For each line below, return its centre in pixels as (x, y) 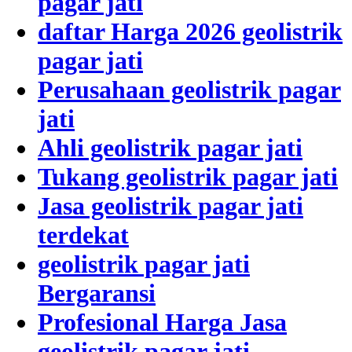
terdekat (83, 235)
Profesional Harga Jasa (162, 322)
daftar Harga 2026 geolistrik (190, 31)
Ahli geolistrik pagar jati (170, 147)
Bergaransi (97, 293)
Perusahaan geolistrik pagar (189, 89)
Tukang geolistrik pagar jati (188, 176)
